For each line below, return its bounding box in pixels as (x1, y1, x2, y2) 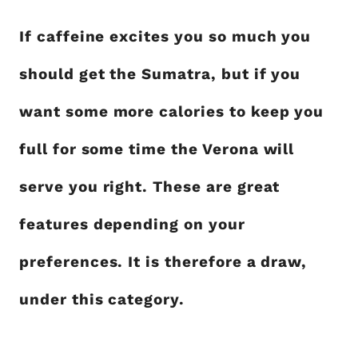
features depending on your (19, 215, 245, 233)
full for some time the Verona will (19, 140, 295, 158)
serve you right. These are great (19, 177, 280, 196)
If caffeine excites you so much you (19, 27, 312, 46)
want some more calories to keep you (19, 102, 324, 121)
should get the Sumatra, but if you (19, 65, 301, 83)
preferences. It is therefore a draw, (19, 253, 308, 271)
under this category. (19, 290, 185, 308)
